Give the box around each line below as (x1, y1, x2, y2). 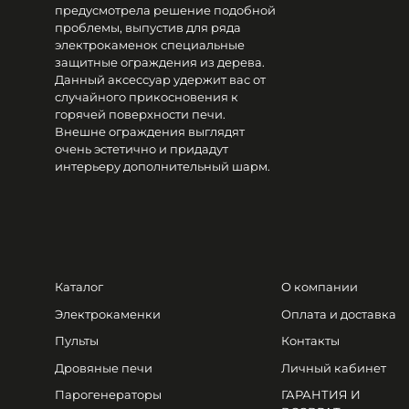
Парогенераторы (55, 387, 162, 402)
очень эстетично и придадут (55, 141, 228, 156)
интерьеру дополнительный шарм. (55, 158, 270, 173)
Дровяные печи (55, 360, 152, 375)
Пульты (55, 333, 99, 348)
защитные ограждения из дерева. (55, 54, 265, 69)
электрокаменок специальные (55, 37, 245, 52)
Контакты (281, 333, 341, 348)
